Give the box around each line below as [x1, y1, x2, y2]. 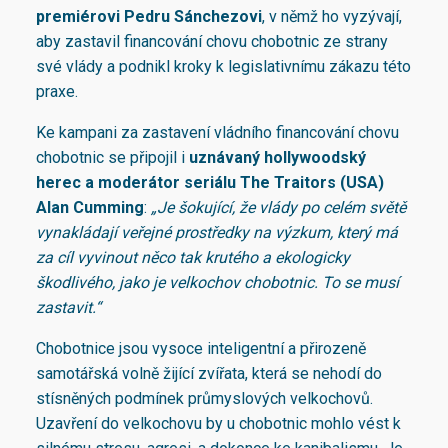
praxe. [36, 82, 78, 102]
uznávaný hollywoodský [189, 148, 366, 168]
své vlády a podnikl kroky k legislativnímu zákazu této [36, 57, 411, 77]
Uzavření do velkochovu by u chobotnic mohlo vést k [36, 414, 401, 434]
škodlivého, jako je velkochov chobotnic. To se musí [36, 273, 399, 293]
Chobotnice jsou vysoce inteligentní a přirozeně [36, 339, 366, 359]
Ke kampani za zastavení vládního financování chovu [36, 123, 399, 143]
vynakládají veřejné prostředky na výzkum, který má [36, 223, 398, 243]
